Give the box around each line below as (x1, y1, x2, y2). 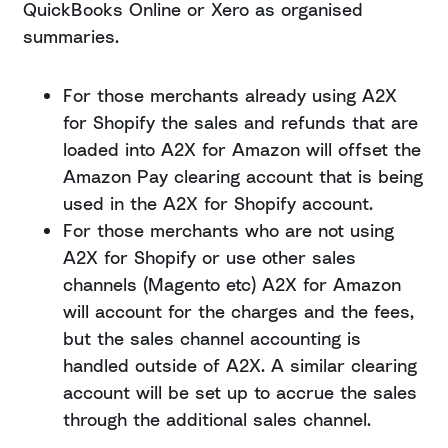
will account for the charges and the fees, (63, 300, 414, 323)
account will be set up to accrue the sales (63, 381, 417, 404)
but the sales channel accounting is (63, 327, 361, 350)
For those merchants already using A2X (63, 84, 397, 107)
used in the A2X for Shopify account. (63, 192, 373, 215)
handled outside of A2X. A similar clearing (63, 354, 417, 377)
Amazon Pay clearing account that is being (63, 165, 423, 188)
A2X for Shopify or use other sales (63, 246, 356, 269)
